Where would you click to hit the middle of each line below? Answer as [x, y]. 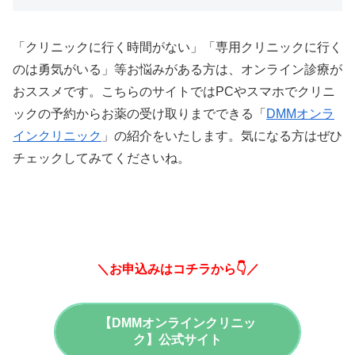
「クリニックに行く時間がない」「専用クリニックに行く [177, 47]
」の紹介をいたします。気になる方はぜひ [222, 136]
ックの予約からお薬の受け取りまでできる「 [139, 113]
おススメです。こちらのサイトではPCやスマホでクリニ [174, 91]
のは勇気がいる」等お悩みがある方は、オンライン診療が [177, 69]
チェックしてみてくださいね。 [101, 158]
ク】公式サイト [177, 339]
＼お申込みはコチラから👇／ [177, 269]
